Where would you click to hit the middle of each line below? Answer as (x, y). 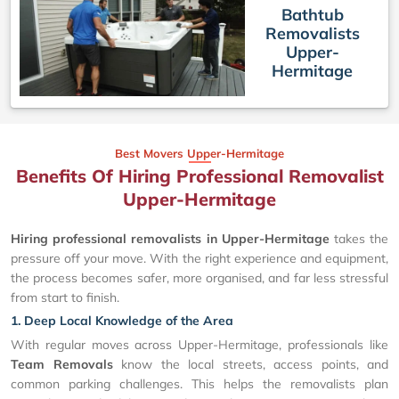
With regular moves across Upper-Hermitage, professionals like (199, 344)
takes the (359, 238)
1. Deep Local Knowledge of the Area (122, 320)
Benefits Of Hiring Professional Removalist (199, 175)
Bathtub (312, 14)
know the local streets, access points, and (250, 364)
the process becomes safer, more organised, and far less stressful (199, 277)
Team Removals (62, 364)
